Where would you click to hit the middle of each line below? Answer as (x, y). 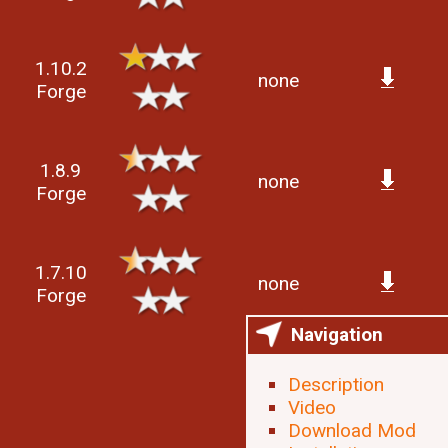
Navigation (337, 334)
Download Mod (352, 430)
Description (336, 384)
